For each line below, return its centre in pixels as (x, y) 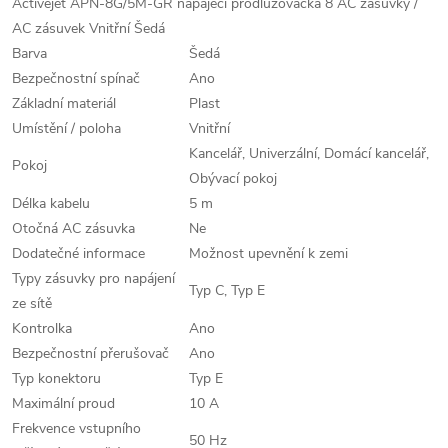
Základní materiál (64, 103)
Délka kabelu (51, 203)
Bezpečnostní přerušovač (90, 353)
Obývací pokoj (233, 178)
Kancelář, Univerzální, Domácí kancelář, (309, 153)
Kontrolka (42, 328)
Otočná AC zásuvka (73, 228)
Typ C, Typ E (227, 290)
